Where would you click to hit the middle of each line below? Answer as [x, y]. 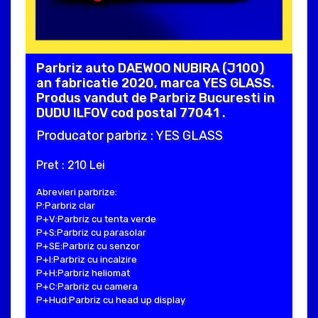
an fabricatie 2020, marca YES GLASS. [155, 83]
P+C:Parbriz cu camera [87, 287]
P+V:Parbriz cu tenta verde [96, 219]
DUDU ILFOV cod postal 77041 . [131, 113]
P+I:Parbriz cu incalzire [87, 260]
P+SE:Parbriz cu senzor [88, 246]
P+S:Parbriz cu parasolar [91, 233]
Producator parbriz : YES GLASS [130, 136]
